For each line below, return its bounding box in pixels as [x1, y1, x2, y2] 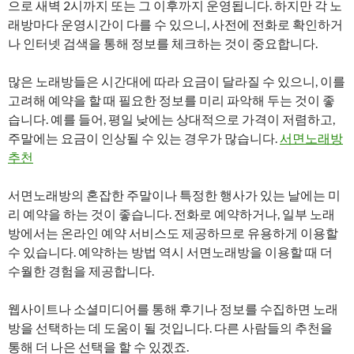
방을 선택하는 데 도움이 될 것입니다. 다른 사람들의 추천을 [8, 320, 333, 335]
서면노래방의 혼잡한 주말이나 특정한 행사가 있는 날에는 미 [8, 187, 341, 202]
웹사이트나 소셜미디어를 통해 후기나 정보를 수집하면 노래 [8, 301, 338, 316]
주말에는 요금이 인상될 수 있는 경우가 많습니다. [8, 130, 280, 145]
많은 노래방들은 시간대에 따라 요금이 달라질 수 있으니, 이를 [8, 73, 345, 88]
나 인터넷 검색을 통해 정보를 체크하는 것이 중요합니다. [8, 36, 318, 51]
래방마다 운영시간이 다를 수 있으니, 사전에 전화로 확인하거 [8, 17, 343, 32]
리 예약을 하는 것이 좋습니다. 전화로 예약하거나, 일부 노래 [8, 206, 335, 221]
